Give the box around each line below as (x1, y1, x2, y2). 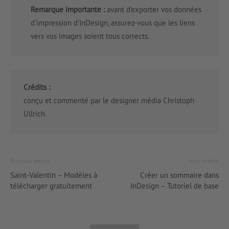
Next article (189, 157, 219, 165)
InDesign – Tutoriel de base (130, 181, 219, 191)
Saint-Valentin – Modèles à (10, 170, 97, 180)
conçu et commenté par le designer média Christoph (24, 96, 194, 106)
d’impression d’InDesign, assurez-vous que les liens (31, 18, 195, 28)
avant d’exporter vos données (105, 5, 201, 15)
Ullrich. (24, 109, 47, 119)
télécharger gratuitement (10, 181, 92, 191)
